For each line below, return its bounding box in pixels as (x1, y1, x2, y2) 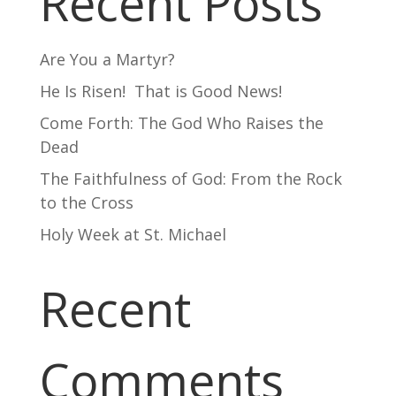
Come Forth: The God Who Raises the (39, 111, 324, 133)
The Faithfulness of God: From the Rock (39, 167, 342, 189)
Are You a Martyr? (39, 48, 175, 70)
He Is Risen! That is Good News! (39, 80, 282, 102)
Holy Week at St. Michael (39, 223, 226, 245)
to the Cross (39, 191, 133, 213)
